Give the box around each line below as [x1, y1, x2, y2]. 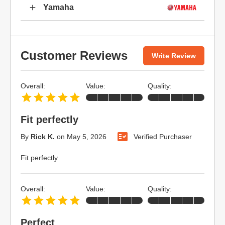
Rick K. [31, 132, 55, 141]
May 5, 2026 [67, 132, 106, 141]
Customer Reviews [21, 49, 128, 62]
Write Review [152, 51, 196, 60]
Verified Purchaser [134, 132, 192, 141]
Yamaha [43, 3, 74, 12]
